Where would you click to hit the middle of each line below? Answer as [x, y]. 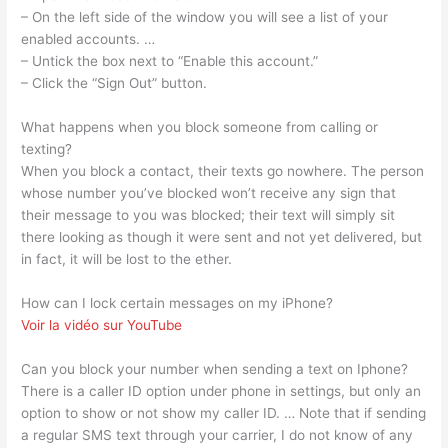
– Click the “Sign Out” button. [114, 83]
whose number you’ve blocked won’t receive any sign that [209, 193]
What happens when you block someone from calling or [200, 127]
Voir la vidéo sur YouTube [102, 324]
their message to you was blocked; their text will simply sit [208, 215]
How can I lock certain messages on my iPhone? [177, 302]
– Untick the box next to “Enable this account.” [170, 61]
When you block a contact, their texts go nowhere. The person [223, 171]
